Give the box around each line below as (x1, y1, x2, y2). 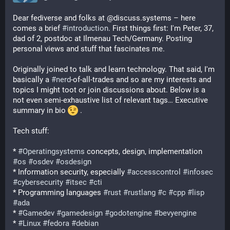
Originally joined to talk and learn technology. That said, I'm (13, 65, 215, 74)
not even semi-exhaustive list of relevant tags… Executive (13, 95, 208, 105)
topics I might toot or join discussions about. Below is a (13, 85, 205, 94)
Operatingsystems (23, 147, 85, 156)
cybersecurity (17, 178, 63, 187)
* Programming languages (13, 188, 103, 197)
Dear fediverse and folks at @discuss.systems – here (13, 13, 196, 23)
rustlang (128, 188, 156, 197)
